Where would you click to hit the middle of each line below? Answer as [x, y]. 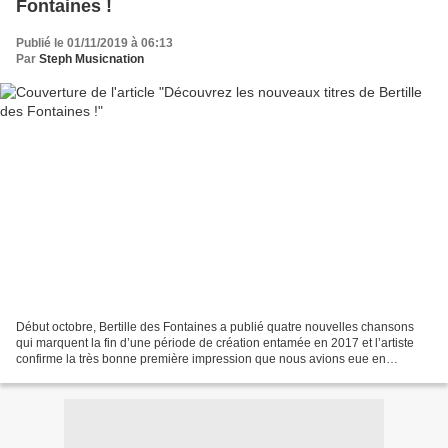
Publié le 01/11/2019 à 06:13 [94, 43]
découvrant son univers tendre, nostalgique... [138, 374]
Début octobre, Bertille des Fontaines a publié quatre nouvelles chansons [215, 326]
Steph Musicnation [91, 59]
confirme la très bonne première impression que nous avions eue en [201, 358]
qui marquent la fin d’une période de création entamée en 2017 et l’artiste [215, 342]
